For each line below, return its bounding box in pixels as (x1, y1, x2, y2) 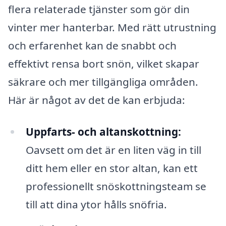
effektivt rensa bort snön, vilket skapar (8, 56, 199, 71)
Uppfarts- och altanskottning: (25, 125, 181, 139)
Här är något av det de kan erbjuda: (8, 92, 185, 107)
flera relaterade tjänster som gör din (8, 2, 190, 16)
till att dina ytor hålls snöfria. (25, 197, 167, 212)
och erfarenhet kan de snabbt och (8, 38, 177, 52)
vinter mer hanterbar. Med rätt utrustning (8, 20, 216, 34)
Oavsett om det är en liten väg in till (25, 143, 201, 157)
